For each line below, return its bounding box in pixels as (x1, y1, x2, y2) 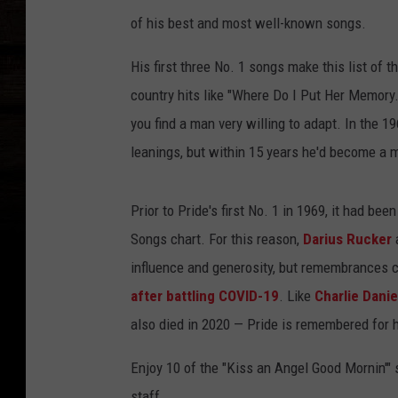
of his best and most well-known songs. (131, 14, 366, 33)
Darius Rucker (303, 230, 395, 249)
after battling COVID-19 (131, 287, 279, 306)
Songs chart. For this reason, (131, 230, 303, 249)
